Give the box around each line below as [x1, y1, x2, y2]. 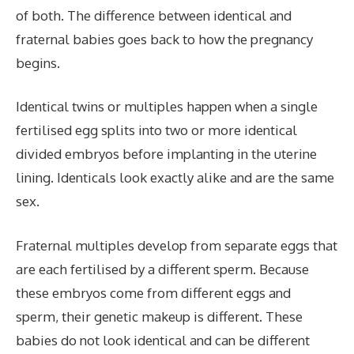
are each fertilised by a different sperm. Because [16, 260, 309, 277]
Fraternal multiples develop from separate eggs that [16, 236, 337, 254]
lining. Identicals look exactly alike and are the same [16, 169, 334, 186]
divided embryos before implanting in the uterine [16, 145, 317, 162]
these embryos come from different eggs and [16, 284, 294, 301]
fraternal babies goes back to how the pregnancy [16, 30, 313, 47]
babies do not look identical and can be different [16, 331, 310, 348]
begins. [16, 54, 63, 71]
